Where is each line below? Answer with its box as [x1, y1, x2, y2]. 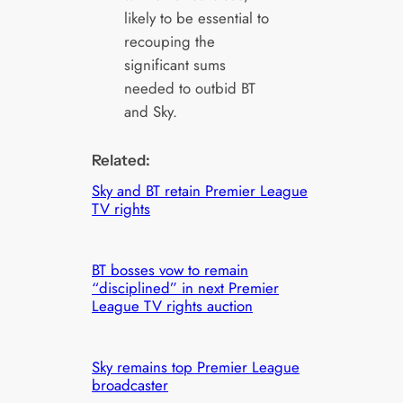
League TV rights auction [92, 295, 254, 318]
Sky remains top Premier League [92, 356, 300, 379]
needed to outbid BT [123, 77, 255, 100]
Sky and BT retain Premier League [92, 180, 309, 202]
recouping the [123, 31, 215, 53]
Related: [92, 151, 151, 170]
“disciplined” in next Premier [92, 277, 280, 300]
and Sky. [123, 101, 177, 123]
